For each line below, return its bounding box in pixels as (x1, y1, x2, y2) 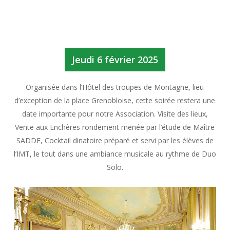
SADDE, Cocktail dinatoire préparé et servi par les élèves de (16, 135, 214, 145)
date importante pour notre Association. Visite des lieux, (22, 108, 208, 119)
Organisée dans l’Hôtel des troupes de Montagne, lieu (26, 82, 204, 92)
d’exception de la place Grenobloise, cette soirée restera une (14, 95, 216, 105)
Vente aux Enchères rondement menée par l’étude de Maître (15, 122, 215, 132)
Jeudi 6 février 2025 (71, 53, 158, 66)
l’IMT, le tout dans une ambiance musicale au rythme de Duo (13, 148, 216, 159)
